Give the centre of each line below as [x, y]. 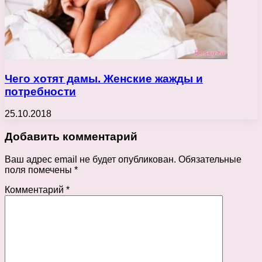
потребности [40, 91]
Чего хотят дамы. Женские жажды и [104, 78]
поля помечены [39, 170]
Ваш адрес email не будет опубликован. [90, 159]
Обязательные [210, 159]
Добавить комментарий [71, 137]
